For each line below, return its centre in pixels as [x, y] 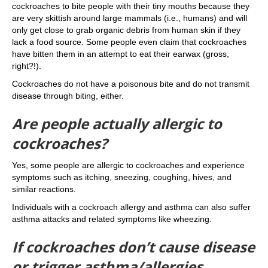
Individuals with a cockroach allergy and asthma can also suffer [131, 207]
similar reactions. [46, 189]
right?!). [28, 66]
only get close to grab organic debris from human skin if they [126, 30]
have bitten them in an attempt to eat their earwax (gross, [121, 54]
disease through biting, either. [69, 96]
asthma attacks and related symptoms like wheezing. [113, 219]
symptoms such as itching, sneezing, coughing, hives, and [122, 177]
